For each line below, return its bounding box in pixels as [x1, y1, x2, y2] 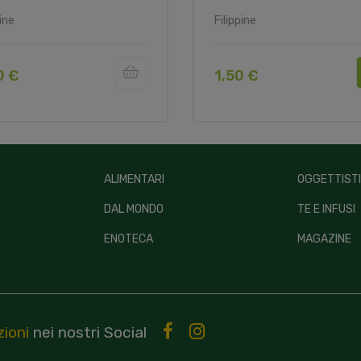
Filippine [214, 14, 256, 28]
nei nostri [29, 323, 104, 342]
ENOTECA [104, 232, 153, 247]
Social [104, 323, 147, 342]
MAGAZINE [297, 232, 351, 247]
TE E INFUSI [297, 202, 355, 217]
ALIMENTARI [104, 172, 164, 187]
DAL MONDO [104, 202, 164, 217]
